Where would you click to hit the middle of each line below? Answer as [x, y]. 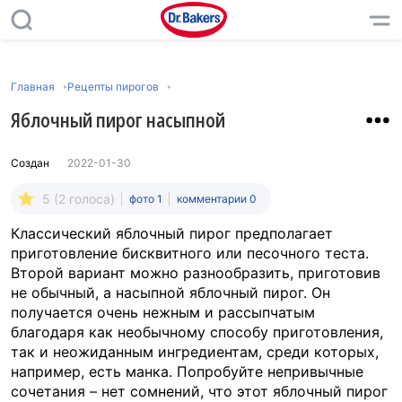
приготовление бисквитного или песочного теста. [190, 253]
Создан [30, 163]
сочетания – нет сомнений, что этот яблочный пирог [199, 391]
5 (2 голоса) [79, 199]
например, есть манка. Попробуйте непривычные [187, 371]
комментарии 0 [217, 199]
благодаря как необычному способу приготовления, [197, 332]
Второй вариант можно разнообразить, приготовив [196, 273]
